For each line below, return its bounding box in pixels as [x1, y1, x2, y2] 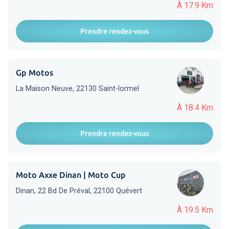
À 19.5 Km [177, 205, 213, 215]
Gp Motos [16, 68, 53, 77]
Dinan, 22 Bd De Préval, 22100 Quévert [16, 187, 142, 195]
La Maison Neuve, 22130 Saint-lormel [16, 84, 139, 93]
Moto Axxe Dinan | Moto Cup [16, 170, 126, 179]
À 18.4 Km [177, 103, 213, 112]
